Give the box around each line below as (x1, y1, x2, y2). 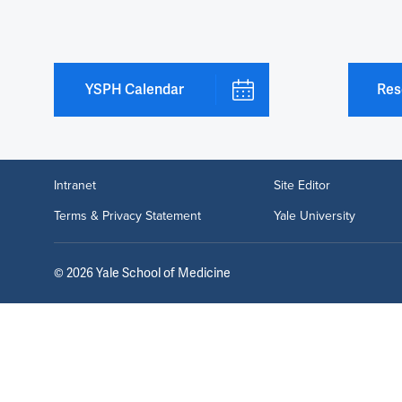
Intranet (54, 176, 96, 195)
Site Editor (273, 176, 330, 195)
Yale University (273, 206, 355, 225)
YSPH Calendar (85, 80, 184, 99)
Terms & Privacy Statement (54, 206, 201, 225)
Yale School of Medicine (96, 265, 231, 281)
